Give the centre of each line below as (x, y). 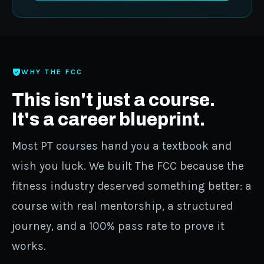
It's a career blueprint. (108, 119)
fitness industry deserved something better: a (132, 186)
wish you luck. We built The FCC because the (128, 166)
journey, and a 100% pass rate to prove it (118, 226)
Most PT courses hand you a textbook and (122, 146)
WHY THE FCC (52, 72)
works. (29, 246)
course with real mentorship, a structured (122, 206)
